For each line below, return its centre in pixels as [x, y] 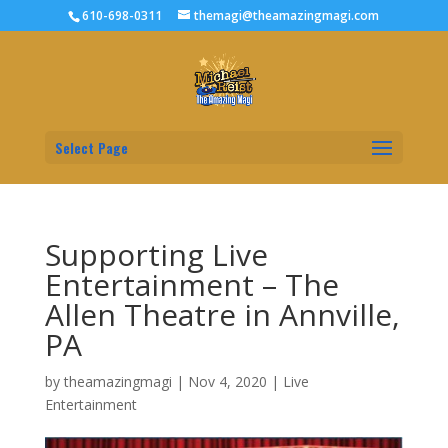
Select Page [91, 147]
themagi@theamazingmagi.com [287, 15]
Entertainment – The [191, 284]
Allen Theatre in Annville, [222, 314]
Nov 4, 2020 [227, 381]
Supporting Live [156, 254]
